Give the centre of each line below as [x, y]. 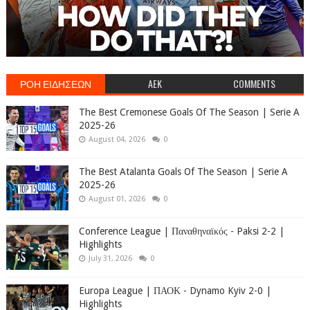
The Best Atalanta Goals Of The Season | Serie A [183, 171]
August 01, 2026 [117, 199]
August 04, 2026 [117, 139]
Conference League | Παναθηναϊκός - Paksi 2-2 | [181, 231]
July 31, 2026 [110, 258]
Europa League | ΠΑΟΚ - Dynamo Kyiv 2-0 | [175, 290]
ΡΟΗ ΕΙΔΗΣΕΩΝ [56, 83]
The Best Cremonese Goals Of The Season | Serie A [189, 112]
